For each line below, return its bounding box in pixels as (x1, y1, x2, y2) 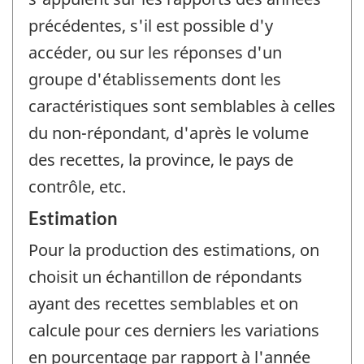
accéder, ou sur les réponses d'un (28, 41, 282, 63)
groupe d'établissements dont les (28, 67, 281, 90)
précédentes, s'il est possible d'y (28, 14, 273, 37)
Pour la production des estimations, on (28, 239, 319, 262)
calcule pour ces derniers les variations (28, 319, 319, 342)
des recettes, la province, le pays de (28, 148, 293, 171)
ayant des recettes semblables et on (28, 292, 298, 315)
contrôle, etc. (28, 175, 126, 197)
